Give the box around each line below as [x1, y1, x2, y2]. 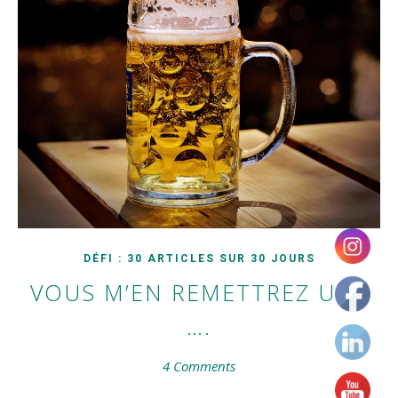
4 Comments [163, 357, 235, 376]
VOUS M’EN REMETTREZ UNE [29, 277, 369, 308]
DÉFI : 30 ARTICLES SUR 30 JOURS [83, 252, 315, 266]
